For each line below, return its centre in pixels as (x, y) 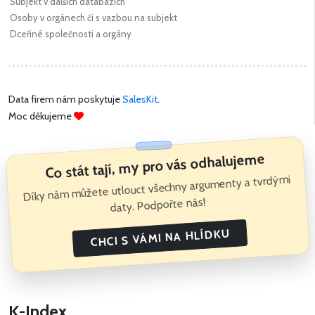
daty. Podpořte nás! (158, 205)
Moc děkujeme (41, 116)
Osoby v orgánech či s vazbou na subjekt (94, 18)
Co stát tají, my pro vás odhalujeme (155, 166)
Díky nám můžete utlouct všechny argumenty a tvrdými (156, 188)
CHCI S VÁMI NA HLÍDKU (160, 238)
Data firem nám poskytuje (65, 99)
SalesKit (140, 99)
